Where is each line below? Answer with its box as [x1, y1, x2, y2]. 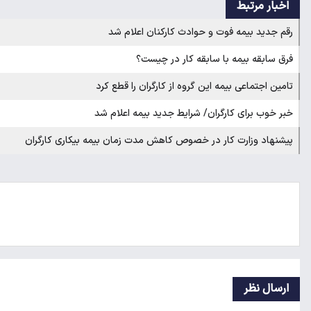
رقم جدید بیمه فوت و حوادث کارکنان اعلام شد [108, 24, 293, 40]
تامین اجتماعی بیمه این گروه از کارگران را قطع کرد [96, 78, 293, 94]
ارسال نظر [244, 280, 289, 297]
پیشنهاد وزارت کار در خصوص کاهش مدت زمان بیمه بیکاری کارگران [25, 133, 293, 148]
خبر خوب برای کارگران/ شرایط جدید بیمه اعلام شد [94, 106, 293, 121]
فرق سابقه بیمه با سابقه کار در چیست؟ [136, 51, 293, 67]
